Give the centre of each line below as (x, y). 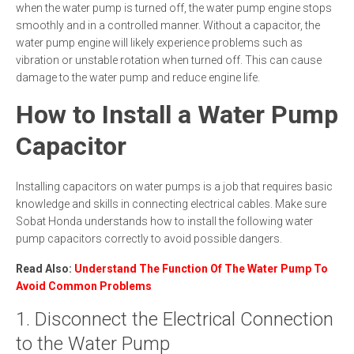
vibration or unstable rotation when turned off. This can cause (169, 60)
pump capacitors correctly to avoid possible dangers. (149, 239)
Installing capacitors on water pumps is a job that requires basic (174, 186)
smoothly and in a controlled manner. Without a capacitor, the (168, 25)
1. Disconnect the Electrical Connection (175, 319)
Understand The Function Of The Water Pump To (201, 269)
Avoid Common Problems (84, 286)
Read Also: (45, 269)
